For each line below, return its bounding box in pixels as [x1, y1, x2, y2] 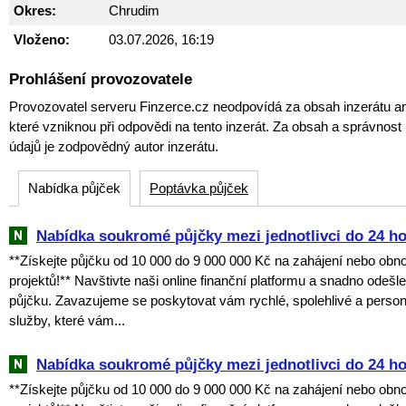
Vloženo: [14, 31, 70, 47]
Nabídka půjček [28, 179, 121, 196]
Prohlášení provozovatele [9, 70, 192, 87]
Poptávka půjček [150, 179, 248, 196]
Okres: [14, 2, 56, 18]
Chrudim [109, 2, 159, 18]
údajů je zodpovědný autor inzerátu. [9, 138, 218, 154]
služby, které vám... [9, 312, 125, 328]
